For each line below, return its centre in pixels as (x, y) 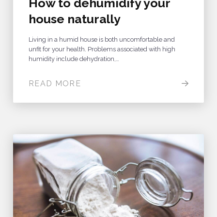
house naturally (74, 19)
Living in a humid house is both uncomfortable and (101, 39)
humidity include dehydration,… (74, 59)
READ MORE (55, 84)
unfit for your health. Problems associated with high (102, 49)
